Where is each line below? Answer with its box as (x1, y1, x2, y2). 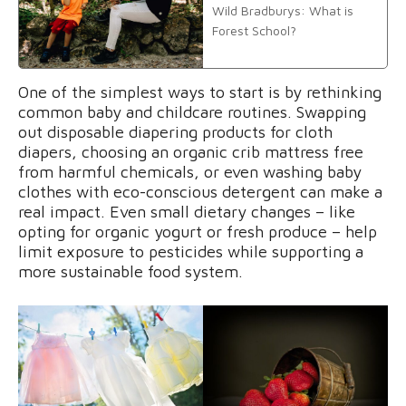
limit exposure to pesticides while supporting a (18, 241, 363, 261)
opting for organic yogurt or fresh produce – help (18, 221, 377, 241)
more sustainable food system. (18, 261, 243, 281)
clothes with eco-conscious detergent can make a (18, 181, 382, 201)
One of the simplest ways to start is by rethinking (18, 82, 382, 101)
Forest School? (212, 22, 296, 38)
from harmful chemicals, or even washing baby (18, 161, 362, 181)
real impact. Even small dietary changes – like (18, 201, 355, 221)
